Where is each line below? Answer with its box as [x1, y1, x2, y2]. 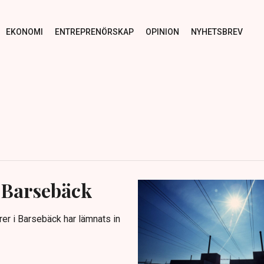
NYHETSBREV [190, 27, 243, 37]
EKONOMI [5, 27, 43, 37]
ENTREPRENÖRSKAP [54, 27, 134, 37]
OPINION [145, 27, 179, 37]
